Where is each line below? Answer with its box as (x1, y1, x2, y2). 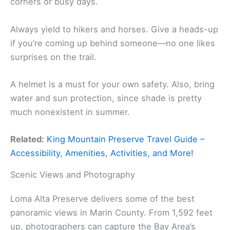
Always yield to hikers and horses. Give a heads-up (10, 24, 218, 34)
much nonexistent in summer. (10, 106, 130, 117)
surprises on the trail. (10, 51, 97, 62)
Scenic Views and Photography (10, 169, 135, 180)
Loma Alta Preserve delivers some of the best (10, 194, 195, 204)
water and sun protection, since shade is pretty (10, 92, 202, 103)
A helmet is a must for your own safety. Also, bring (10, 79, 215, 89)
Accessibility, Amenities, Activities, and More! (10, 148, 194, 159)
